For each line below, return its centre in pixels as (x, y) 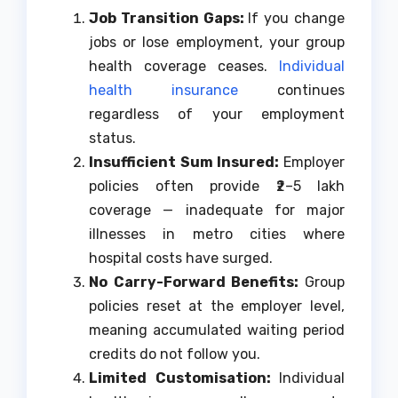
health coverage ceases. (184, 67)
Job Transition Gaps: (169, 19)
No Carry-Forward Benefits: (197, 283)
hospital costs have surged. (181, 259)
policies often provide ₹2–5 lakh (217, 187)
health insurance (163, 91)
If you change (297, 19)
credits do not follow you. (175, 354)
